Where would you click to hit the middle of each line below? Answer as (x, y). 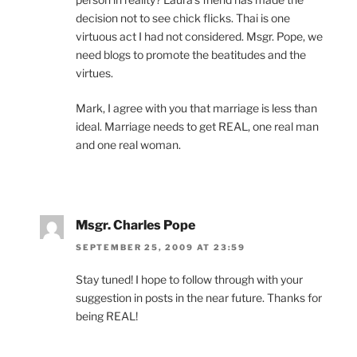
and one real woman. (128, 144)
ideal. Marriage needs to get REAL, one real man (197, 126)
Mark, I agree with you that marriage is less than (196, 108)
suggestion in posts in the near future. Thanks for (199, 298)
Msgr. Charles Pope (135, 225)
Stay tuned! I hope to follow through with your (189, 280)
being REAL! (107, 316)
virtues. (94, 73)
